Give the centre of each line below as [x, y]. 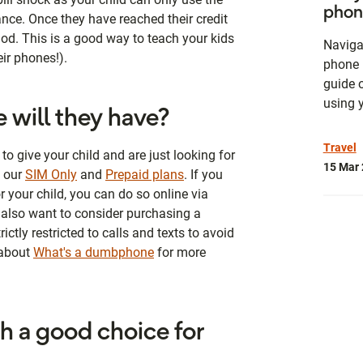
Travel [340, 147]
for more [180, 252]
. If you [203, 174]
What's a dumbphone [94, 252]
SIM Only [51, 174]
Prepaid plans [145, 174]
